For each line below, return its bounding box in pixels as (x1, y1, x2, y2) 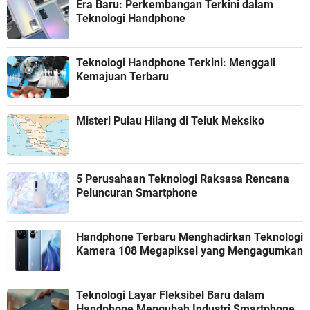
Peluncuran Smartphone (76, 185, 197, 199)
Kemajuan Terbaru (76, 69, 169, 83)
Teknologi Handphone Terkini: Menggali (76, 55, 275, 69)
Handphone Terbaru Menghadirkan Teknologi (76, 230, 303, 244)
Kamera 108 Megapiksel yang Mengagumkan (76, 244, 303, 257)
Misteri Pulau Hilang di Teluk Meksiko (113, 113, 264, 127)
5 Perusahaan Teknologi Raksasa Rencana (76, 172, 289, 185)
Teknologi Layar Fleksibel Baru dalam (76, 288, 264, 302)
